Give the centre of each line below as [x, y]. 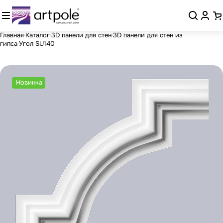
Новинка [29, 83]
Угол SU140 [37, 43]
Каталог [38, 35]
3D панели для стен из [148, 35]
